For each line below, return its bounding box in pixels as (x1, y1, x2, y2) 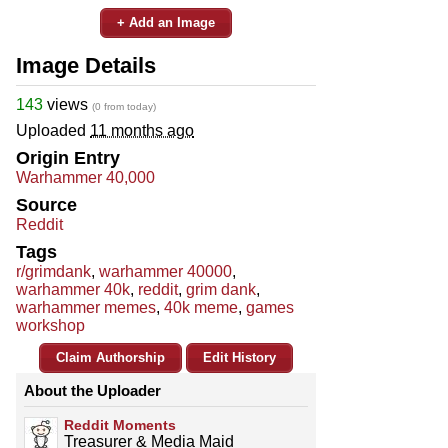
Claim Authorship (56, 349, 165, 365)
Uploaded (16, 121, 90, 139)
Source (16, 194, 77, 215)
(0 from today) (92, 100, 156, 112)
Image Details (16, 52, 156, 78)
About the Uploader (24, 381, 161, 399)
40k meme (164, 298, 238, 316)
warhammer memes (16, 298, 156, 316)
